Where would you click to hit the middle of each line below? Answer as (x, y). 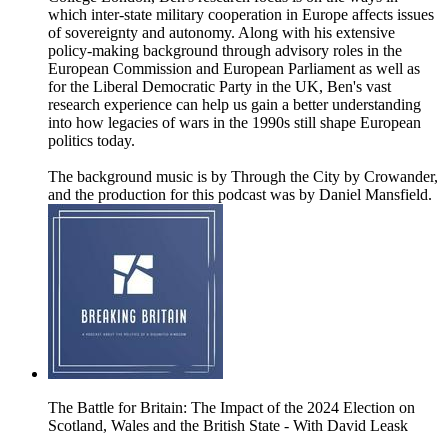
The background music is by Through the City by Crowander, (243, 177)
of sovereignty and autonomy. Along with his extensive (221, 33)
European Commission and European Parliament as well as (234, 69)
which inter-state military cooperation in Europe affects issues (241, 15)
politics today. (91, 141)
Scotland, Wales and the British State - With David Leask (228, 426)
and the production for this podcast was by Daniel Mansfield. (240, 195)
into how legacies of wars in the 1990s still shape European (234, 123)
